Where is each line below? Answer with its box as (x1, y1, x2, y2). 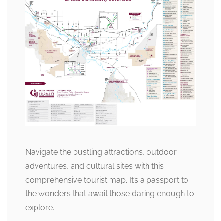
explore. (25, 202, 54, 212)
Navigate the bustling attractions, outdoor (25, 147, 177, 157)
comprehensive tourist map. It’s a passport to (25, 175, 188, 184)
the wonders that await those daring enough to (25, 188, 194, 198)
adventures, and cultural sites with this (25, 161, 164, 171)
